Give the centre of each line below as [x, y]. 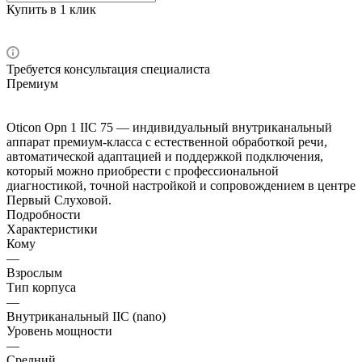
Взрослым [34, 272]
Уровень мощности [59, 330]
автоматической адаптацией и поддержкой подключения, [165, 156]
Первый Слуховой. [59, 200]
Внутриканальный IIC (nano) [86, 316]
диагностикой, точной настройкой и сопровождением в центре [181, 185]
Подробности [44, 214]
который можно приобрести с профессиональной [143, 170]
